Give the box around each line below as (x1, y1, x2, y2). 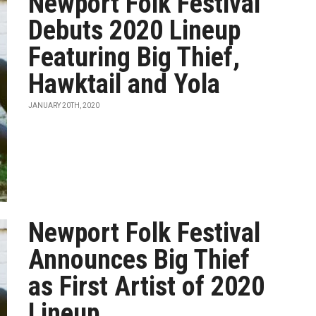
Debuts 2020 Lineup (28, 15, 241, 46)
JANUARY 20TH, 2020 (28, 102, 100, 109)
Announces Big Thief (28, 244, 250, 275)
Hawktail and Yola (28, 68, 221, 99)
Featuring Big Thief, (28, 42, 241, 73)
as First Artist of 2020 (28, 271, 265, 302)
